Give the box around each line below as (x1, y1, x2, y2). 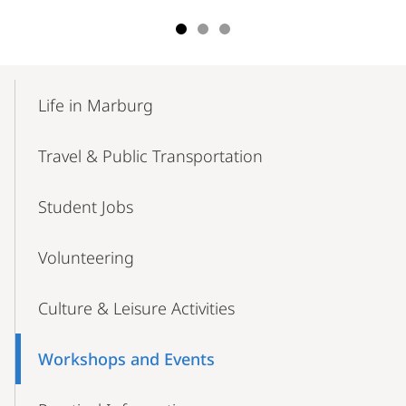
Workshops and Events (38, 347, 215, 370)
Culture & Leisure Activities (38, 296, 235, 319)
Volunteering (38, 246, 134, 268)
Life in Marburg (38, 93, 153, 116)
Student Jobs (38, 195, 133, 217)
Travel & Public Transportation (38, 144, 263, 167)
